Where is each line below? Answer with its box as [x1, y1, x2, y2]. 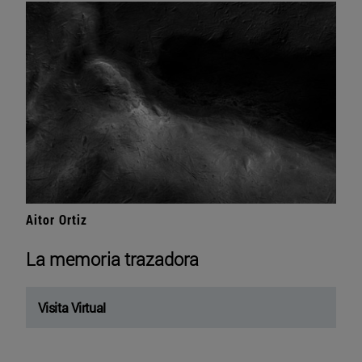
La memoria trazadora [26, 247, 200, 271]
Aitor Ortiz [26, 211, 87, 229]
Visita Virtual [38, 299, 106, 317]
